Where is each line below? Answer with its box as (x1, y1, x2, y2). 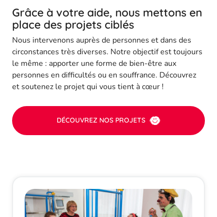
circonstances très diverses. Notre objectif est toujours (12, 46, 202, 57)
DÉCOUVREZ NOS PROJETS (56, 115, 145, 124)
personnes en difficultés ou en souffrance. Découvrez (12, 69, 196, 80)
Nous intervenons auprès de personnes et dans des (12, 34, 191, 46)
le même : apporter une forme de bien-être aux (12, 58, 176, 69)
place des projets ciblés (12, 17, 134, 31)
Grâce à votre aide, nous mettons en (12, 5, 202, 19)
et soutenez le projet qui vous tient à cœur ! (12, 81, 164, 92)
